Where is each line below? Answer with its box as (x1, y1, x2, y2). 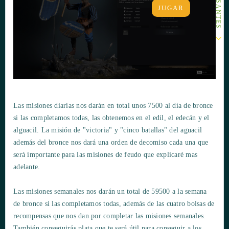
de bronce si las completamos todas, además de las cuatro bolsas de (13, 199, 215, 208)
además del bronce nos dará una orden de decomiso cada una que (13, 138, 209, 146)
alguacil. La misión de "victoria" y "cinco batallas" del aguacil (13, 126, 202, 134)
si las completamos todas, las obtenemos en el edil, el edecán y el (13, 113, 210, 122)
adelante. (13, 163, 40, 171)
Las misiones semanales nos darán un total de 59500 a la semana (13, 187, 207, 195)
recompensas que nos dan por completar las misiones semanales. (13, 212, 206, 220)
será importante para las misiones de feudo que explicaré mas (13, 150, 197, 158)
